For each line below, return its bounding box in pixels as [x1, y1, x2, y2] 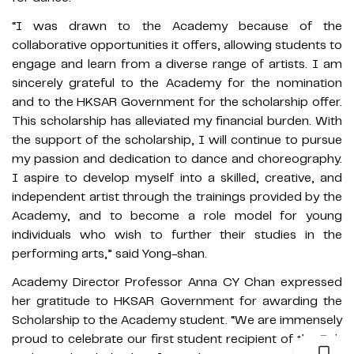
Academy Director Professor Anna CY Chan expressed [12, 274, 342, 291]
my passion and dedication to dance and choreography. [12, 151, 342, 168]
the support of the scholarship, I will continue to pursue [12, 132, 342, 149]
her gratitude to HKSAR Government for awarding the [12, 293, 342, 310]
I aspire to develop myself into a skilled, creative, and [12, 170, 342, 186]
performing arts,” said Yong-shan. [12, 246, 207, 262]
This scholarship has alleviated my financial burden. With [12, 113, 342, 130]
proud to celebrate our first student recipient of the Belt [12, 331, 342, 348]
